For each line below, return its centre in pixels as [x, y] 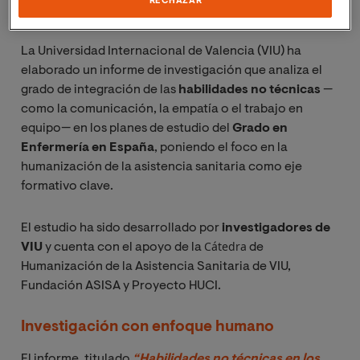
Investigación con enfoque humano [147, 327]
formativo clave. [67, 186]
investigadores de [276, 228]
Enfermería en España [88, 147]
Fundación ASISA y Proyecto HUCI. [121, 286]
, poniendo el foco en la [221, 147]
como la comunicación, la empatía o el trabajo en [162, 109]
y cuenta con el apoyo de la [123, 247]
